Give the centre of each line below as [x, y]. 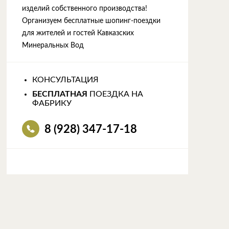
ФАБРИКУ [52, 103]
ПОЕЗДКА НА [115, 94]
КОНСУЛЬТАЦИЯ [65, 80]
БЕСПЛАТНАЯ [60, 94]
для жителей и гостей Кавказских [78, 33]
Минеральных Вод [53, 45]
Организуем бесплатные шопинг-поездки [91, 21]
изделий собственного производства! [84, 9]
